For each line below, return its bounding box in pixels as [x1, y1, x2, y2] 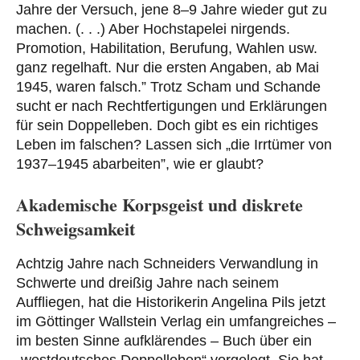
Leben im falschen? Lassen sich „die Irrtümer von [16, 136, 332, 153]
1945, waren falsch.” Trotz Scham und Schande [16, 78, 321, 95]
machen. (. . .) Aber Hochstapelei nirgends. [16, 20, 290, 37]
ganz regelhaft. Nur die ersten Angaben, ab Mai [16, 59, 319, 76]
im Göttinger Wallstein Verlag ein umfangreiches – [16, 313, 336, 330]
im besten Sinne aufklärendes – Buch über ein [16, 333, 312, 350]
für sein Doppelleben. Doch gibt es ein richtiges [16, 117, 318, 133]
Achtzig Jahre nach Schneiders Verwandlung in [16, 256, 318, 272]
